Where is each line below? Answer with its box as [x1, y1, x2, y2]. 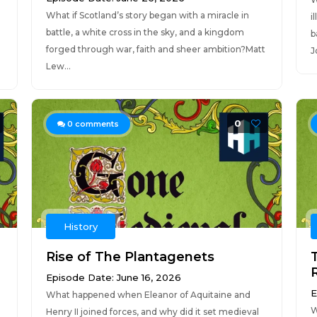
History [63, 221, 98, 232]
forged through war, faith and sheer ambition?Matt [45, 44, 265, 54]
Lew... [45, 61, 71, 71]
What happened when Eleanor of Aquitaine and [45, 289, 250, 300]
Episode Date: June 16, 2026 [45, 272, 181, 283]
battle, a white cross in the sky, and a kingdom [45, 27, 244, 38]
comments [72, 119, 119, 129]
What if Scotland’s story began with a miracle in [45, 10, 249, 21]
